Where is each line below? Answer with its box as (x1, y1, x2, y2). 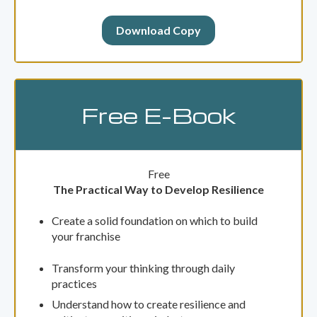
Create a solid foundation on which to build (51, 214, 258, 228)
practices (51, 276, 97, 290)
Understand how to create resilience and (51, 296, 246, 311)
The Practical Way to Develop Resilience (53, 183, 264, 197)
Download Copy (116, 23, 201, 37)
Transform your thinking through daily (51, 260, 235, 275)
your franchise (51, 229, 120, 243)
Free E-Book (81, 101, 236, 129)
